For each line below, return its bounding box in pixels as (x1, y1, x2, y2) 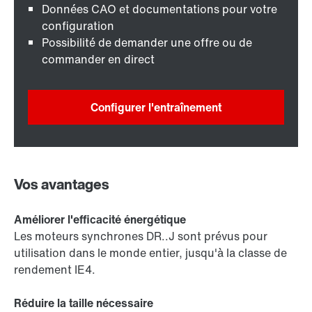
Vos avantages (14, 174, 109, 195)
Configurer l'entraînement (90, 99, 221, 116)
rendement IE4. (14, 261, 95, 279)
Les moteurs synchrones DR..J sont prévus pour (14, 228, 267, 245)
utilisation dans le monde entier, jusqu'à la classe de (14, 244, 287, 262)
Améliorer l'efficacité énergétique (14, 211, 186, 228)
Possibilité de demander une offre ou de (42, 34, 252, 52)
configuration (42, 17, 114, 35)
